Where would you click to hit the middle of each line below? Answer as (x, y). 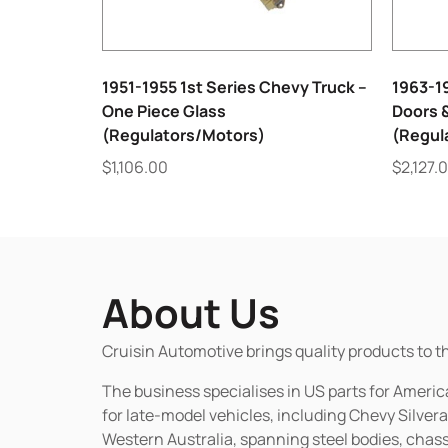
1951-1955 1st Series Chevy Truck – (234, 86)
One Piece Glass (164, 110)
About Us (191, 312)
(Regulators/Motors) (183, 134)
